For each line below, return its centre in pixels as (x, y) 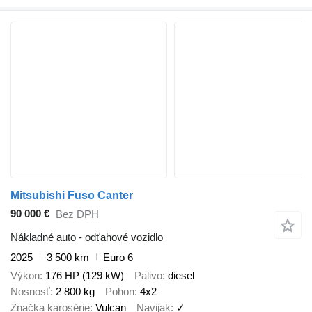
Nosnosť (30, 292)
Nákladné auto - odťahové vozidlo (87, 237)
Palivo (148, 276)
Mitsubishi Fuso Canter (72, 195)
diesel (181, 276)
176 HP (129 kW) (85, 276)
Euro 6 (118, 257)
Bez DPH (77, 214)
